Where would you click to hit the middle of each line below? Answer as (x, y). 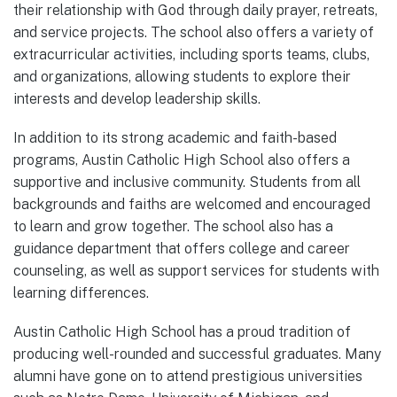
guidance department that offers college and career (182, 248)
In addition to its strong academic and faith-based (175, 137)
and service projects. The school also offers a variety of (194, 32)
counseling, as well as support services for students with (196, 270)
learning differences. (81, 292)
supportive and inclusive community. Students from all (187, 182)
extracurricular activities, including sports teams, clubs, (191, 54)
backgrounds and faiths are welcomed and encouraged (192, 204)
